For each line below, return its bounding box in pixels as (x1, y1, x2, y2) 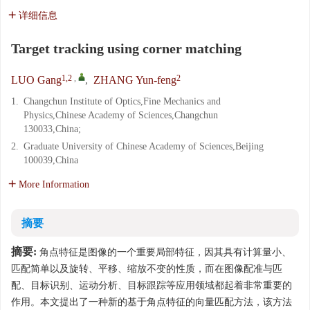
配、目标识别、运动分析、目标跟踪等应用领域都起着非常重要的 (11, 280, 292, 291)
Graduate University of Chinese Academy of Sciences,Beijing (24, 141, 264, 152)
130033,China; (24, 124, 81, 134)
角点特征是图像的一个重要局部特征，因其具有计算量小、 (37, 247, 291, 257)
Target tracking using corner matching (11, 41, 241, 56)
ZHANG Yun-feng (93, 74, 176, 86)
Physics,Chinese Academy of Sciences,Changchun (24, 110, 218, 120)
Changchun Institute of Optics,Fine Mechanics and (24, 96, 221, 107)
